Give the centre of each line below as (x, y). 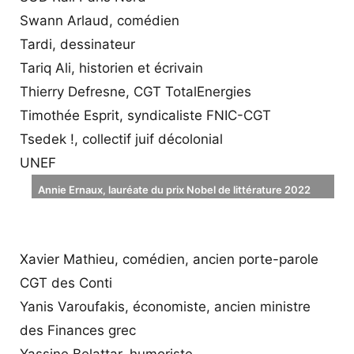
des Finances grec (78, 330)
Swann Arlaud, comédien (100, 20)
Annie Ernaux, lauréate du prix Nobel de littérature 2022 (174, 189)
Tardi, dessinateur (77, 44)
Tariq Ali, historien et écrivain (111, 68)
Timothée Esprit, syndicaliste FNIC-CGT (145, 115)
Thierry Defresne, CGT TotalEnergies (136, 91)
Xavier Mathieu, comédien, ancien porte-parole (169, 259)
